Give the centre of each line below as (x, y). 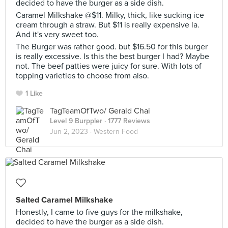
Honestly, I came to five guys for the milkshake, (99, 212)
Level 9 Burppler (76, 121)
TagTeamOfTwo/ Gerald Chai (100, 111)
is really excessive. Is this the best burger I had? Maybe (112, 56)
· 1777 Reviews (126, 121)
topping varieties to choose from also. (82, 76)
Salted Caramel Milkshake (64, 200)
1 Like (34, 93)
